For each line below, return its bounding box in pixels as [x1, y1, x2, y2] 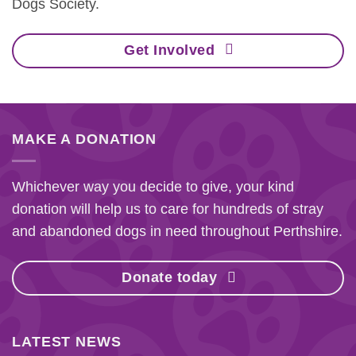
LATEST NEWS [12, 334, 122, 350]
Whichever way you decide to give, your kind [12, 179, 294, 195]
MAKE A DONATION [12, 131, 157, 148]
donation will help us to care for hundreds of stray [12, 201, 323, 218]
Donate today [122, 269, 218, 286]
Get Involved [124, 42, 215, 59]
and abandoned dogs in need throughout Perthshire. [12, 223, 342, 240]
